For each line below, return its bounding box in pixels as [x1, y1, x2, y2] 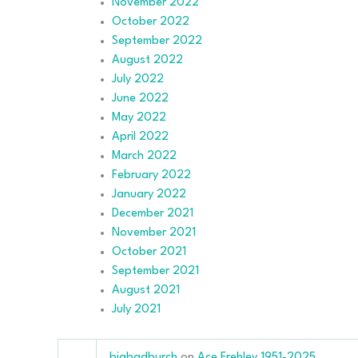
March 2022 [112, 149, 177, 162]
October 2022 [112, 15, 189, 28]
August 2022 [112, 54, 183, 66]
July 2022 [112, 73, 164, 86]
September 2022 [112, 34, 202, 47]
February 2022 [112, 169, 191, 181]
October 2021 [112, 245, 186, 258]
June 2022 [112, 92, 169, 105]
